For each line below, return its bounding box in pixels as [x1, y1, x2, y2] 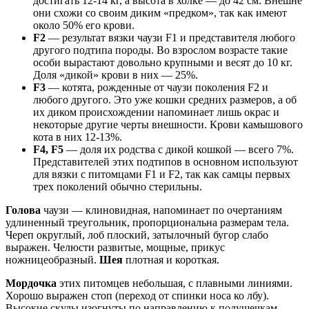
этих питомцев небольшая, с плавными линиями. [57, 277, 292, 290]
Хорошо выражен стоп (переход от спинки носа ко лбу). [6, 290, 269, 302]
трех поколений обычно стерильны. [33, 181, 202, 193]
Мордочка [6, 277, 57, 290]
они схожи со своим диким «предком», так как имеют [33, 7, 287, 19]
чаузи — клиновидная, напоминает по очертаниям [43, 204, 282, 217]
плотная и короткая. [126, 254, 222, 266]
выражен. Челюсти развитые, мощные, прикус [6, 241, 225, 254]
